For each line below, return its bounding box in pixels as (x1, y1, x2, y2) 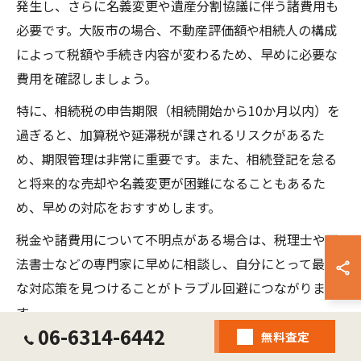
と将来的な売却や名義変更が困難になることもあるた (16, 173, 326, 193)
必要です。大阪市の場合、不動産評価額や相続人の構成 (16, 20, 337, 40)
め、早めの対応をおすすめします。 (16, 197, 221, 218)
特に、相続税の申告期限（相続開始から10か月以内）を (16, 101, 340, 121)
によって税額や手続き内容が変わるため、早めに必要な (16, 44, 338, 64)
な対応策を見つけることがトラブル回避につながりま (16, 278, 326, 298)
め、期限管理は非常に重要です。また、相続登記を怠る (16, 149, 337, 169)
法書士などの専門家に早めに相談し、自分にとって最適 (16, 254, 338, 274)
